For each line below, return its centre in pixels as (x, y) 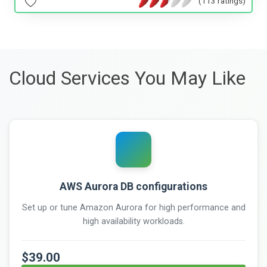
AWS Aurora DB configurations (133, 186)
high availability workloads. (133, 221)
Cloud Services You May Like (127, 78)
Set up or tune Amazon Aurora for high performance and (133, 207)
